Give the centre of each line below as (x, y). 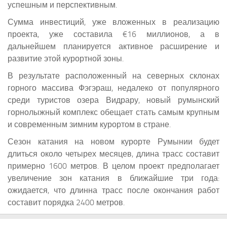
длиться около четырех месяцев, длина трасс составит (113, 154)
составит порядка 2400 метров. (66, 202)
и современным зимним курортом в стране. (89, 124)
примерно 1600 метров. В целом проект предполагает (113, 166)
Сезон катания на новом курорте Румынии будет (113, 141)
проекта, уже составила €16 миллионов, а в (113, 34)
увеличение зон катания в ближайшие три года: (113, 178)
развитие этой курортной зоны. (66, 58)
